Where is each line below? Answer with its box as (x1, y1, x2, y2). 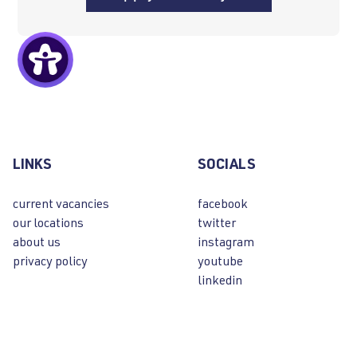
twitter (198, 213, 236, 230)
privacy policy (13, 251, 88, 269)
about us (13, 232, 61, 249)
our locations (13, 213, 84, 230)
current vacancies (13, 194, 109, 211)
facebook (198, 194, 248, 211)
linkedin (198, 270, 242, 288)
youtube (198, 251, 243, 269)
